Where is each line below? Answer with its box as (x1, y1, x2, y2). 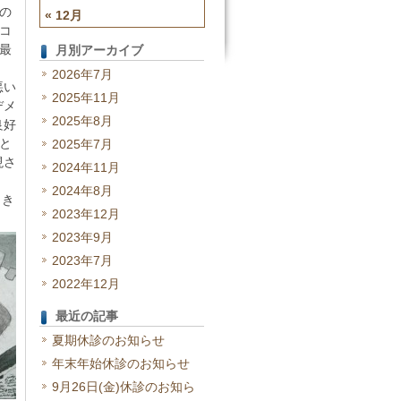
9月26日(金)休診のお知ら (51, 380, 195, 394)
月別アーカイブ (55, 43, 143, 57)
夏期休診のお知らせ (51, 333, 165, 347)
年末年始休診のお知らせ (51, 356, 190, 371)
